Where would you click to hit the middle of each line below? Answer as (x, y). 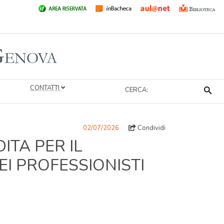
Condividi (151, 128)
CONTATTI (45, 88)
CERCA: (136, 90)
